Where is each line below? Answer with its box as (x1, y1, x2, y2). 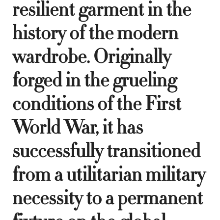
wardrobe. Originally (12, 44, 171, 70)
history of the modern (12, 20, 178, 46)
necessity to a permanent (12, 185, 203, 211)
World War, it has (12, 114, 143, 140)
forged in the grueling (12, 67, 176, 93)
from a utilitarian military (12, 162, 205, 188)
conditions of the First (12, 91, 181, 117)
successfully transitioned (12, 138, 200, 164)
